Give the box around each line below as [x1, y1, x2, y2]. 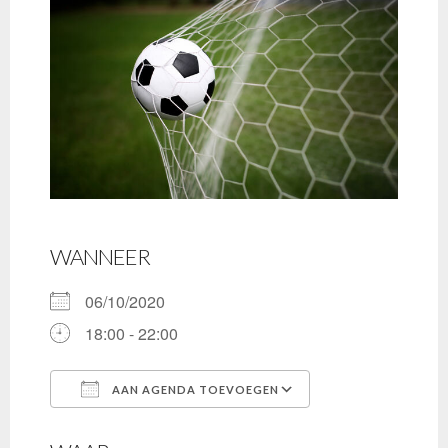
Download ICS [85, 414, 189, 438]
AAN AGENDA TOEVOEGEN [109, 383, 279, 397]
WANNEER [50, 243, 150, 271]
